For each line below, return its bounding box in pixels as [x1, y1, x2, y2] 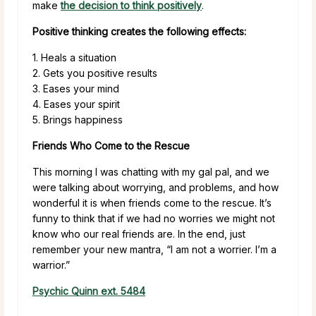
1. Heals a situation [32, 51, 116, 63]
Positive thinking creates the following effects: [32, 25, 246, 37]
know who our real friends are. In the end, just [32, 227, 245, 240]
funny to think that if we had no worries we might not [32, 212, 275, 224]
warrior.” [32, 258, 70, 271]
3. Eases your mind [32, 82, 119, 95]
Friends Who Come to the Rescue [32, 139, 190, 152]
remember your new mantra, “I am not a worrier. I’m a [32, 243, 276, 255]
